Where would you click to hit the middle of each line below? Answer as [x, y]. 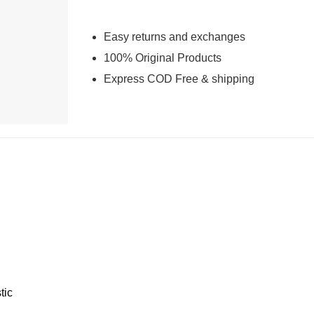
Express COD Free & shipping [179, 78]
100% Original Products [162, 58]
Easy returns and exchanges [174, 37]
